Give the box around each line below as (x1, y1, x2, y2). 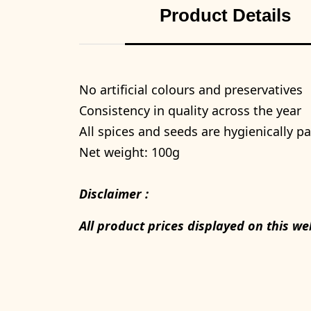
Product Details (159, 4, 291, 26)
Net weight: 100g (79, 143, 180, 160)
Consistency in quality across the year (79, 101, 301, 119)
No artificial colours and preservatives (79, 81, 303, 98)
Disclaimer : (79, 185, 149, 202)
